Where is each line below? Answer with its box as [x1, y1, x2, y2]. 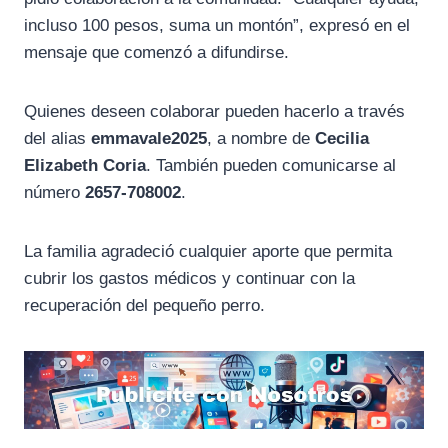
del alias [24, 129, 91, 149]
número [24, 183, 85, 203]
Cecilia [315, 129, 369, 149]
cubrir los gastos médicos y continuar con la [24, 269, 355, 289]
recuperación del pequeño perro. [24, 296, 265, 316]
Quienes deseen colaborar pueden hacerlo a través [24, 102, 405, 122]
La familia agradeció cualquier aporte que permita [24, 242, 392, 262]
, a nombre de [207, 129, 315, 149]
